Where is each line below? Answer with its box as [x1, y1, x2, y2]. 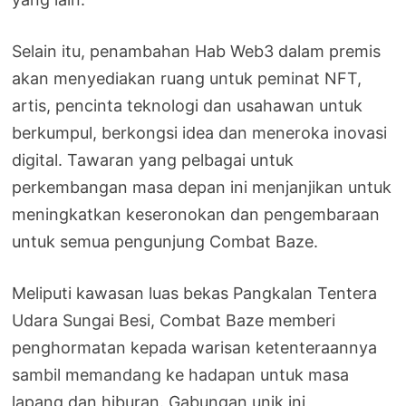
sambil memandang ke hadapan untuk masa [12, 365, 350, 385]
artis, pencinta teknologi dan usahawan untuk [12, 96, 363, 116]
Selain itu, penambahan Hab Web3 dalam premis [12, 42, 382, 62]
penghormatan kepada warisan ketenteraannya [12, 338, 378, 358]
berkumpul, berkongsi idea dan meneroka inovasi [12, 123, 388, 143]
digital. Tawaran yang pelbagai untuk [12, 150, 295, 170]
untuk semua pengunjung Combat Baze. [12, 232, 319, 252]
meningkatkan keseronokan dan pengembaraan [12, 205, 381, 225]
